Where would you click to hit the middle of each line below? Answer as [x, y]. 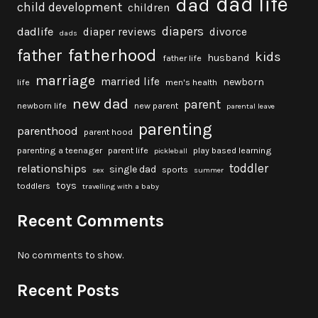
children [149, 8]
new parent [156, 106]
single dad [133, 170]
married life [130, 82]
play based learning [232, 151]
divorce [228, 32]
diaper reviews [120, 32]
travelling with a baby [121, 187]
